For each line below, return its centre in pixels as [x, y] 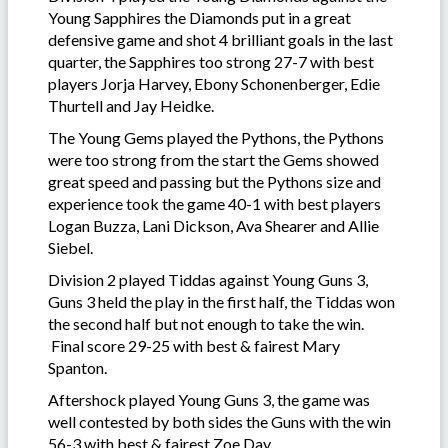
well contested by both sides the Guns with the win [219, 422]
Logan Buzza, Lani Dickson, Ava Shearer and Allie [213, 226]
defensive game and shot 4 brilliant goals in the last [220, 40]
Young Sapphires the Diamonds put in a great [199, 18]
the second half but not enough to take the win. [206, 324]
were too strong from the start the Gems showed [213, 160]
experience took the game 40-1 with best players [214, 204]
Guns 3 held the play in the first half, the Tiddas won [221, 302]
